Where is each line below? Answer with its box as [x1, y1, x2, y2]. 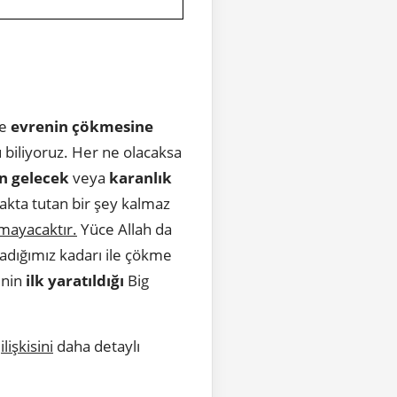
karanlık [109, 167, 172, 188]
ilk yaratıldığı [26, 269, 124, 291]
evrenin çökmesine [11, 115, 153, 136]
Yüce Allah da [77, 218, 172, 239]
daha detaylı [53, 335, 140, 356]
